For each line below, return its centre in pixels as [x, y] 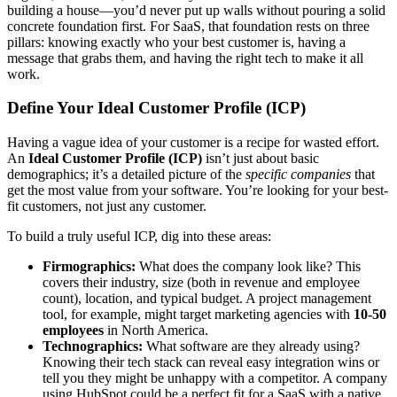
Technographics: [93, 346]
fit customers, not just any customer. [107, 206]
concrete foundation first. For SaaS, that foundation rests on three [188, 26]
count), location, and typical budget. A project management [207, 298]
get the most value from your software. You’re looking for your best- [198, 190]
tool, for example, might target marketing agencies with [198, 314]
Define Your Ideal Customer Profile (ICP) [156, 108]
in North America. [156, 330]
